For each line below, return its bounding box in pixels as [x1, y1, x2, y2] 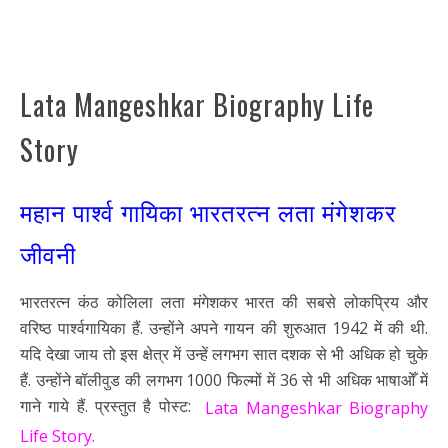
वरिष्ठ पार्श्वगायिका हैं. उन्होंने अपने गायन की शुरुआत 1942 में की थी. [20, 316, 428, 339]
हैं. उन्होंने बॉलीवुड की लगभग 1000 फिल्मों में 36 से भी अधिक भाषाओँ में [20, 368, 428, 391]
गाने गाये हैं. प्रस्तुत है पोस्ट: [20, 394, 206, 417]
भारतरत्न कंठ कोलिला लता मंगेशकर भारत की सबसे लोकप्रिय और [20, 290, 428, 313]
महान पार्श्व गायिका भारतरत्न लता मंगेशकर [20, 192, 396, 229]
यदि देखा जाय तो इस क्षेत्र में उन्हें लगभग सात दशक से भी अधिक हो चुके [20, 342, 428, 365]
